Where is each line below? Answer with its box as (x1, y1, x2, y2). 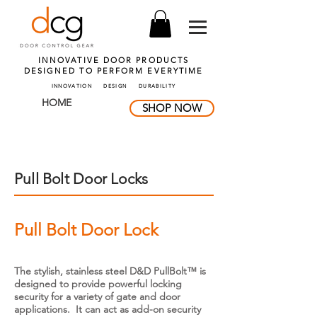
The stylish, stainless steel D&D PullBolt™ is (14, 265, 206, 278)
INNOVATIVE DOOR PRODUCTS (38, 55, 190, 66)
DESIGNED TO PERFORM (23, 66, 144, 76)
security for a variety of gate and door (14, 290, 180, 304)
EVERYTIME (144, 66, 204, 76)
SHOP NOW (142, 101, 202, 115)
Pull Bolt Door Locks (14, 170, 149, 188)
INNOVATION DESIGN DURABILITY (51, 83, 176, 90)
